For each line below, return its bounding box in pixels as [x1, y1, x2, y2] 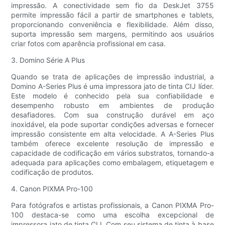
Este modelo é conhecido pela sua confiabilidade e [11, 91, 214, 100]
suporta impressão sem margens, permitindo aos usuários [11, 30, 214, 39]
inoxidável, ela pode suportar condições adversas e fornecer [11, 120, 214, 129]
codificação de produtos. [11, 168, 94, 177]
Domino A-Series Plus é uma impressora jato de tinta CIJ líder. [11, 82, 214, 91]
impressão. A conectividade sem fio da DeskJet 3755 [11, 1, 214, 10]
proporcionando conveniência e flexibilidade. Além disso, [11, 20, 214, 29]
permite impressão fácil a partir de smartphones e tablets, [11, 11, 214, 20]
